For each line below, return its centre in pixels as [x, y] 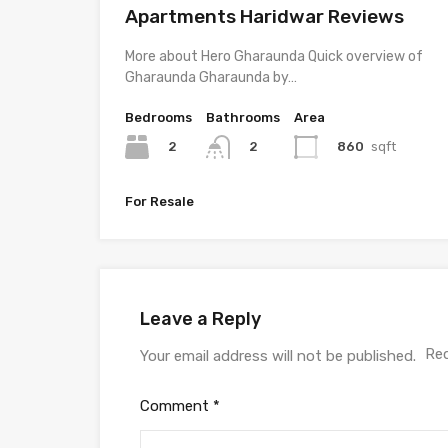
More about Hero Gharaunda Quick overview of [274, 56]
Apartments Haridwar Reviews [264, 16]
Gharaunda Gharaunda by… [211, 77]
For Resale [159, 202]
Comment [176, 406]
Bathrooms [243, 117]
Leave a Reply [200, 319]
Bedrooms [158, 117]
